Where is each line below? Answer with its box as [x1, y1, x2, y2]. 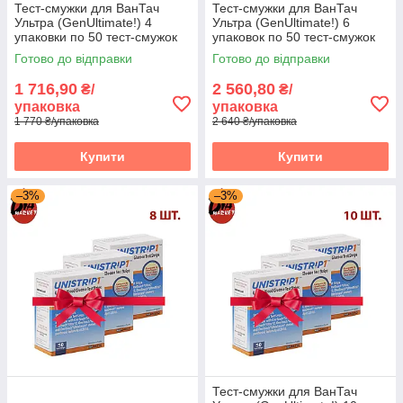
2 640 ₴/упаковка [212, 115, 297, 128]
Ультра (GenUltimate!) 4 [14, 15, 152, 30]
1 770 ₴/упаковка [14, 115, 99, 128]
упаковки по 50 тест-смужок [14, 30, 177, 44]
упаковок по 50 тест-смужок [212, 30, 375, 44]
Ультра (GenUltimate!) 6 [212, 15, 350, 30]
